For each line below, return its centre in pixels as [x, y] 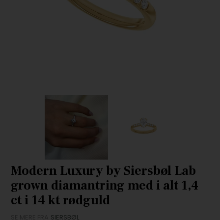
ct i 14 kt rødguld [61, 201]
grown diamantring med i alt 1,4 [105, 186]
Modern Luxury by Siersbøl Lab [104, 171]
